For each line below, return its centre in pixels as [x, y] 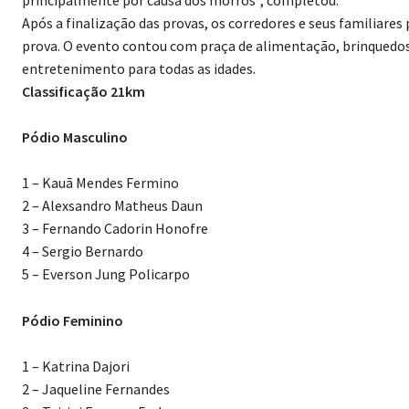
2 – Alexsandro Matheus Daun [112, 207]
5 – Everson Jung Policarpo [106, 275]
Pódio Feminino [73, 322]
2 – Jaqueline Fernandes [96, 390]
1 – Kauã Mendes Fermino [100, 184]
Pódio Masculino [75, 138]
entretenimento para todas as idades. [139, 70]
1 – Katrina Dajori [76, 367]
